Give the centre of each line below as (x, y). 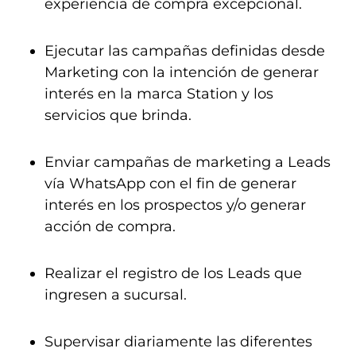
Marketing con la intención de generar (182, 72)
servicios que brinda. (118, 115)
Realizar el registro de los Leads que (173, 273)
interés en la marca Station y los (159, 94)
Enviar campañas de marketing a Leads (188, 162)
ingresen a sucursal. (116, 295)
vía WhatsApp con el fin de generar (170, 184)
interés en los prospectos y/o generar (175, 205)
